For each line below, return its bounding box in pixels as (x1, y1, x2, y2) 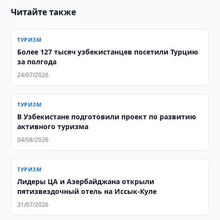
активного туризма (17, 122, 89, 131)
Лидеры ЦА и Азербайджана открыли (17, 177, 155, 186)
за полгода (17, 57, 57, 66)
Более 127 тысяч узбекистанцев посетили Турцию (17, 47, 198, 56)
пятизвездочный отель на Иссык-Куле (17, 187, 157, 196)
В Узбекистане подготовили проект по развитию (17, 112, 196, 121)
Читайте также (11, 6, 77, 18)
